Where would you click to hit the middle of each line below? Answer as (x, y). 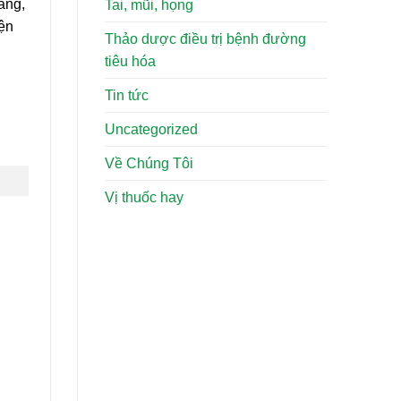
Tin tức (127, 96)
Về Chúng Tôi (149, 164)
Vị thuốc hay (144, 198)
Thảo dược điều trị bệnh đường (205, 39)
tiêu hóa (130, 62)
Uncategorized (151, 130)
